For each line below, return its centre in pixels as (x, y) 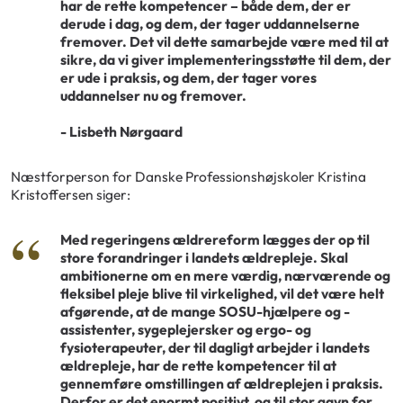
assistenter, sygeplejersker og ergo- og (186, 329)
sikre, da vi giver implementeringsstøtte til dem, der (226, 60)
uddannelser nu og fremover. (153, 96)
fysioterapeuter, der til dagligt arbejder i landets (215, 347)
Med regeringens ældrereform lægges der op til (215, 239)
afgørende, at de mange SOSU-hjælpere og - (205, 311)
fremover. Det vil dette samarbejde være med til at (224, 42)
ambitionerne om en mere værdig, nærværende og (225, 275)
